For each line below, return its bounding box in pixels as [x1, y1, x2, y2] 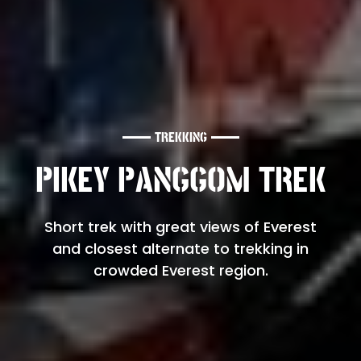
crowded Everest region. [93, 259, 268, 280]
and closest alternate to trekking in [52, 238, 309, 259]
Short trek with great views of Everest [44, 216, 317, 237]
